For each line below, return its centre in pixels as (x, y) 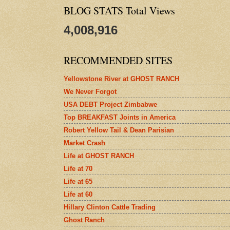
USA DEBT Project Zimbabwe (110, 104)
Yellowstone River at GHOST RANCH (121, 79)
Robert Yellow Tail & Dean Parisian (119, 130)
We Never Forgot (90, 91)
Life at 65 (78, 181)
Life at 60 (78, 194)
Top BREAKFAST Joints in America (120, 117)
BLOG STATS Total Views (119, 11)
